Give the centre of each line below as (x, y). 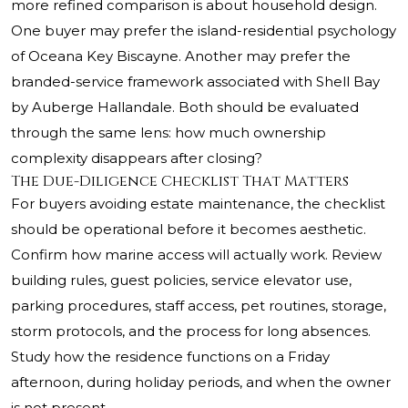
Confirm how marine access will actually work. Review (196, 255)
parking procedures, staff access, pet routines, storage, (199, 306)
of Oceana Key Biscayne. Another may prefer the (181, 56)
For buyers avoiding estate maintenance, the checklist (198, 204)
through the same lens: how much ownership (168, 133)
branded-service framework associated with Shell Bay (195, 82)
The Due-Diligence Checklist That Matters (180, 182)
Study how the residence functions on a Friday (170, 357)
